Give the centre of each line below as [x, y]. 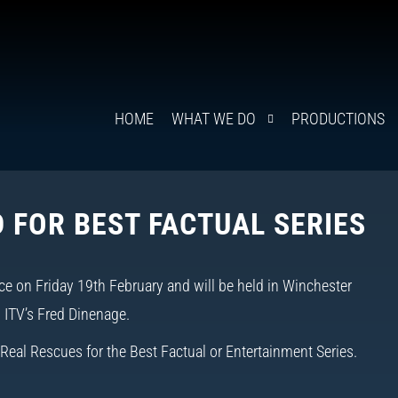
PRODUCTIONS [338, 119]
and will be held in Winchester [257, 286]
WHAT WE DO [214, 119]
